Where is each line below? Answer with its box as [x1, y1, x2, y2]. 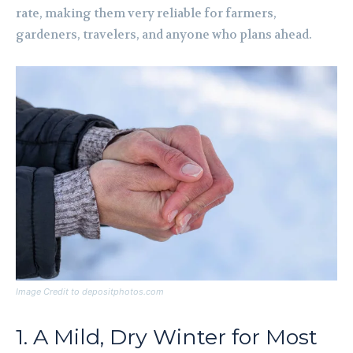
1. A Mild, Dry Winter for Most [16, 324, 318, 351]
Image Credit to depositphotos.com [16, 286, 164, 298]
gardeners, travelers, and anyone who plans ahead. [16, 27, 312, 43]
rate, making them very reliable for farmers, [16, 6, 277, 22]
